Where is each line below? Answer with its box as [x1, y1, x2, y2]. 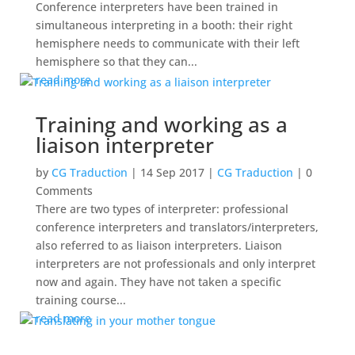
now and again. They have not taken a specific [35, 274, 281, 290]
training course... [35, 292, 126, 308]
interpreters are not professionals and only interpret [35, 256, 315, 272]
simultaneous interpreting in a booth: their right [35, 17, 292, 33]
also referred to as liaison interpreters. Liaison [35, 238, 282, 254]
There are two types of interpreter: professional [35, 201, 288, 217]
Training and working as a [35, 110, 288, 139]
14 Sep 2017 [139, 165, 204, 181]
